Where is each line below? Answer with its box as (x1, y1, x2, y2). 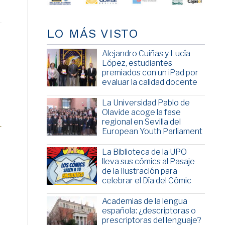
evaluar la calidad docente (101, 77, 197, 87)
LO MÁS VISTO (46, 27, 139, 41)
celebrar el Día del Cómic (101, 176, 191, 186)
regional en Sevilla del (101, 117, 181, 127)
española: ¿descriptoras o (101, 206, 196, 216)
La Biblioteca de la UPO (101, 147, 187, 157)
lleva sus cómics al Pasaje (101, 157, 195, 167)
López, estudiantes (101, 58, 172, 68)
